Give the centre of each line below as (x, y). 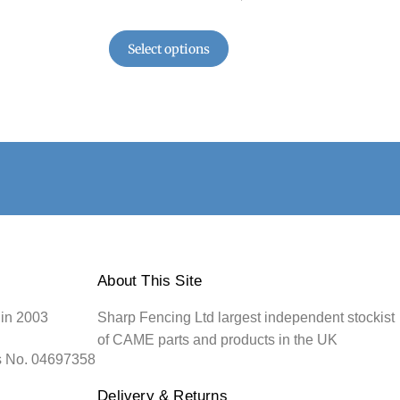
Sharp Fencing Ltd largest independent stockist (246, 317)
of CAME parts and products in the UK (218, 339)
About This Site (150, 280)
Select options (168, 49)
